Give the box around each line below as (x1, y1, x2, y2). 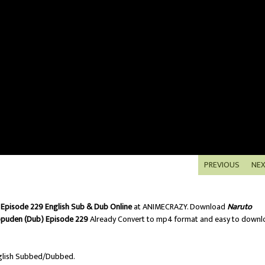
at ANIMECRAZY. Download (132, 200, 227, 214)
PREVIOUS (203, 158, 240, 172)
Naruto (227, 200, 252, 214)
